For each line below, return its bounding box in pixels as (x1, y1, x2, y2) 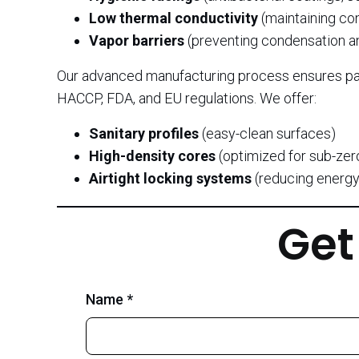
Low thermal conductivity (89, 10, 258, 26)
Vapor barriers (89, 32, 184, 49)
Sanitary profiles (89, 125, 199, 142)
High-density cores (89, 147, 216, 164)
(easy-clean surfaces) (199, 125, 336, 142)
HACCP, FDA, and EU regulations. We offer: (57, 90, 317, 107)
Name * (86, 291, 133, 308)
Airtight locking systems (89, 170, 252, 187)
